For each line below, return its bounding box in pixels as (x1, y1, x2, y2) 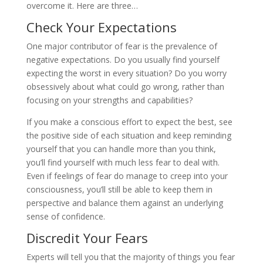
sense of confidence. (26, 210, 105, 222)
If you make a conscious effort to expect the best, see (26, 116, 232, 127)
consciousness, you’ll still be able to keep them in (26, 183, 213, 195)
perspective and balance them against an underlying (26, 197, 223, 208)
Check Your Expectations (26, 18, 177, 36)
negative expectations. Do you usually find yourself (26, 53, 220, 65)
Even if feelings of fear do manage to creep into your (26, 170, 228, 181)
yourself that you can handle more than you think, (26, 143, 216, 154)
